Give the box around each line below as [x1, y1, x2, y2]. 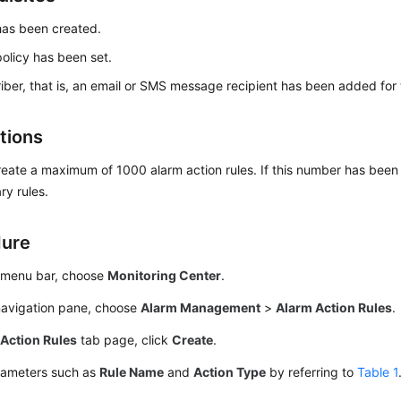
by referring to [266, 364, 358, 380]
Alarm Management [141, 300, 261, 315]
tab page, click [77, 332, 173, 347]
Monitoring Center [107, 268, 222, 283]
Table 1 [357, 364, 399, 380]
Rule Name [99, 364, 165, 380]
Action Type [193, 364, 267, 380]
